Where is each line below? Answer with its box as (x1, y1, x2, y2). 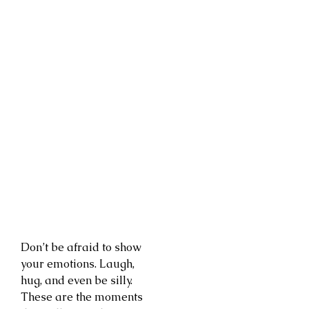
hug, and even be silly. (21, 273, 132, 288)
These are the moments (21, 290, 143, 305)
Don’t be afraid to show (21, 240, 141, 255)
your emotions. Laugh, (21, 257, 134, 272)
